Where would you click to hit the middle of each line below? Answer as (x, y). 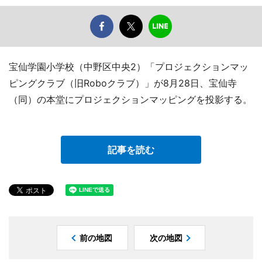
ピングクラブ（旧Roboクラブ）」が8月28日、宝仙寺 (123, 83)
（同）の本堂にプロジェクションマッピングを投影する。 (130, 100)
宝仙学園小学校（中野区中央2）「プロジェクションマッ (129, 67)
